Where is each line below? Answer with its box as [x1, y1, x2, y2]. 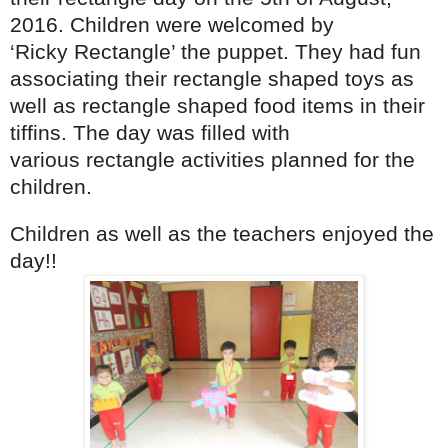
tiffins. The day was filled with [10, 120, 290, 145]
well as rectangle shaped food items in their [10, 93, 425, 118]
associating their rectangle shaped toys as [10, 66, 414, 91]
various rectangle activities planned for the [10, 147, 415, 172]
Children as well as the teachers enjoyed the [10, 221, 434, 246]
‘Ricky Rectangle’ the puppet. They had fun [10, 39, 421, 64]
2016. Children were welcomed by [10, 12, 334, 37]
